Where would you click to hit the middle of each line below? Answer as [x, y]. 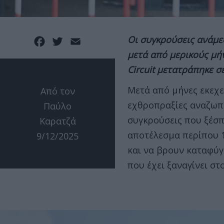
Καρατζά [57, 121]
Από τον [57, 91]
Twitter [81, 41]
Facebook [67, 41]
